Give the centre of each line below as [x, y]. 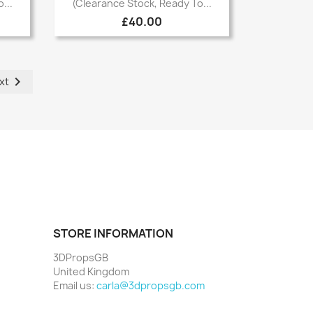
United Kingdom [91, 272]
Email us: [75, 286]
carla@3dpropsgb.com [151, 286]
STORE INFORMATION [113, 234]
